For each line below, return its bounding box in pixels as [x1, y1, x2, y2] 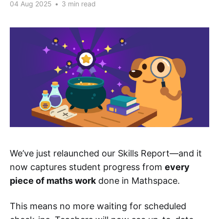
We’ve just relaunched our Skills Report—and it [10, 148, 202, 158]
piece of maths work [10, 175, 96, 186]
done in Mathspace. [96, 175, 180, 186]
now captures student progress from [10, 162, 165, 172]
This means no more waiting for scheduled [10, 201, 186, 211]
